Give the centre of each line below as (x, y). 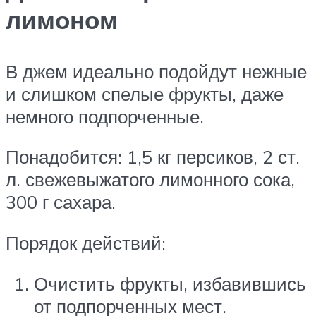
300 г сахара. (61, 202)
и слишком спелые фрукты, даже (145, 93)
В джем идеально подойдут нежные (156, 71)
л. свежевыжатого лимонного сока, (150, 180)
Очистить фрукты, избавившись (170, 283)
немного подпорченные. (105, 116)
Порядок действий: (86, 242)
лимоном (62, 19)
